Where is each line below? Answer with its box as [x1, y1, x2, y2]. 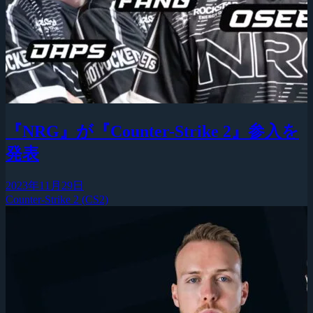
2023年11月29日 [6, 179, 84, 191]
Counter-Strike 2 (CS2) [6, 193, 108, 205]
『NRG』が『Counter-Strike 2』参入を [6, 122, 299, 140]
